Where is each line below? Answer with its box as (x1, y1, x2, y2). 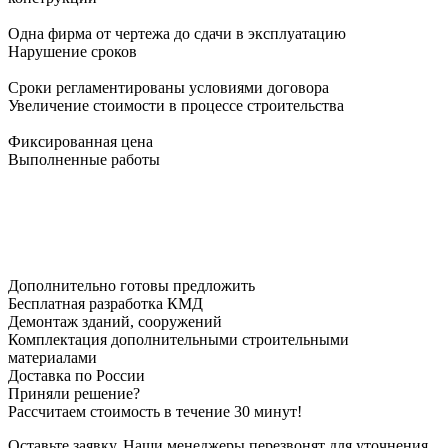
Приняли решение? (8, 384, 140, 402)
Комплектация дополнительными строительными (8, 330, 349, 348)
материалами (8, 348, 97, 366)
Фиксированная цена (8, 132, 153, 150)
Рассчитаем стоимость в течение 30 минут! (8, 402, 302, 420)
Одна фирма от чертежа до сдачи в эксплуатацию (8, 24, 346, 42)
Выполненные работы (8, 150, 160, 168)
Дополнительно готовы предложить (8, 276, 255, 294)
